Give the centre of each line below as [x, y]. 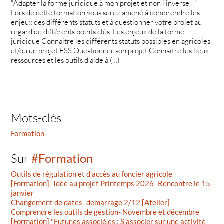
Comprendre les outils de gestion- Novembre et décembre [105, 212]
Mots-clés [36, 118]
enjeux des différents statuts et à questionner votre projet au [107, 22]
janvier [23, 193]
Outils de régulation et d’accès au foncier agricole [92, 174]
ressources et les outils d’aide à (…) [66, 60]
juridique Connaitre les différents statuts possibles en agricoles [111, 41]
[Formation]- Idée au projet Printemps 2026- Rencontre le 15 [111, 184]
